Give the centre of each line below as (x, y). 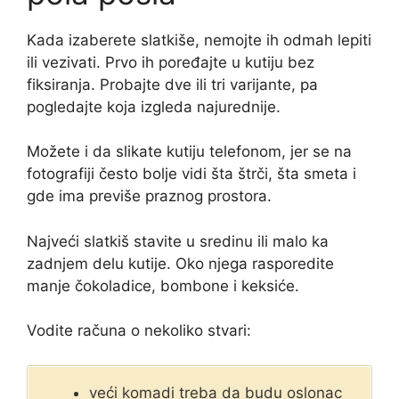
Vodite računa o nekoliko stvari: (139, 331)
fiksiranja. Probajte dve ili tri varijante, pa (172, 84)
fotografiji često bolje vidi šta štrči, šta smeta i (191, 174)
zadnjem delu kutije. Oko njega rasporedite (180, 263)
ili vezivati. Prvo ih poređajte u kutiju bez (171, 62)
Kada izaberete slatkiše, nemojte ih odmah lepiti (199, 40)
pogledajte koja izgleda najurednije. (154, 106)
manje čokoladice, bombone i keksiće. (163, 285)
